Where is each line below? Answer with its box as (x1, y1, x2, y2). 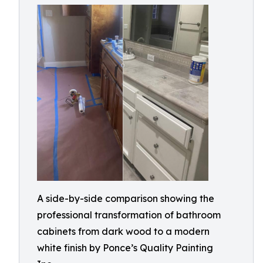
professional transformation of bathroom (37, 209, 221, 221)
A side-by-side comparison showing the (37, 193, 214, 204)
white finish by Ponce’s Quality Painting (37, 242, 213, 254)
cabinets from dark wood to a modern (37, 225, 210, 237)
